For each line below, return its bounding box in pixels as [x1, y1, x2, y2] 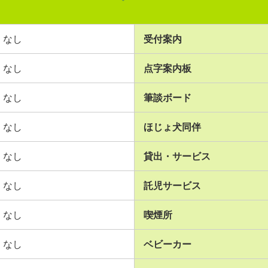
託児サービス [144, 179, 201, 191]
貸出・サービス [144, 150, 211, 162]
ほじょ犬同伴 [144, 121, 201, 133]
